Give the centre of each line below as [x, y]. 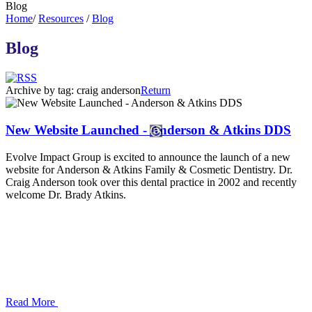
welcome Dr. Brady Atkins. [66, 194]
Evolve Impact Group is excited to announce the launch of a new [148, 157]
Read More [32, 302]
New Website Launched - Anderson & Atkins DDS [148, 130]
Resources [61, 19]
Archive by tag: [41, 91]
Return [156, 91]
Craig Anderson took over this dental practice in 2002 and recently [151, 182]
